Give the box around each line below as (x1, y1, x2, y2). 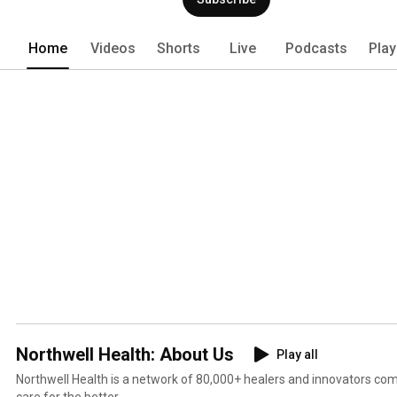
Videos (90, 39, 136, 57)
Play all (276, 346, 318, 362)
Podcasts (285, 39, 347, 57)
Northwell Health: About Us (16, 343, 234, 365)
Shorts (157, 39, 200, 57)
